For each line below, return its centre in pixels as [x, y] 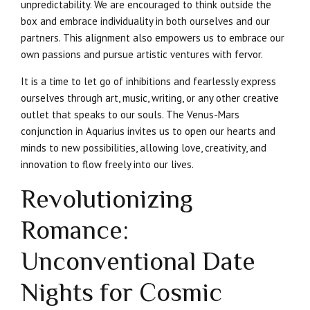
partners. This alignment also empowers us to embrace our [153, 38]
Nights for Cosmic [121, 292]
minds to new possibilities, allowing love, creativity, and [144, 148]
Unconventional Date [138, 261]
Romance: [75, 230]
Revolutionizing [107, 199]
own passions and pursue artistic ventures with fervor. [142, 55]
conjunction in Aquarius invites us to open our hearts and [148, 131]
